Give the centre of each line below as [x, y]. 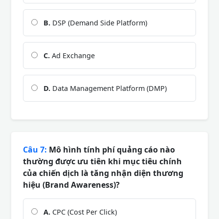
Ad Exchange [72, 55]
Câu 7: [35, 149]
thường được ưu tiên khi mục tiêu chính [102, 161]
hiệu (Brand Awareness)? [71, 185]
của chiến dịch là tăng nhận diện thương [103, 173]
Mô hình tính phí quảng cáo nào [111, 149]
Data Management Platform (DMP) [109, 88]
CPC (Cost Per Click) [84, 212]
